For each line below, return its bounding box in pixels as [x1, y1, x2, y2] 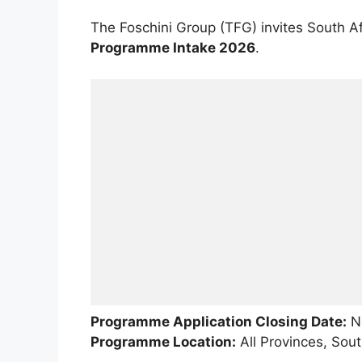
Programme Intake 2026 [90, 40, 255, 57]
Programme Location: [90, 333, 236, 350]
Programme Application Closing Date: [90, 313, 347, 330]
